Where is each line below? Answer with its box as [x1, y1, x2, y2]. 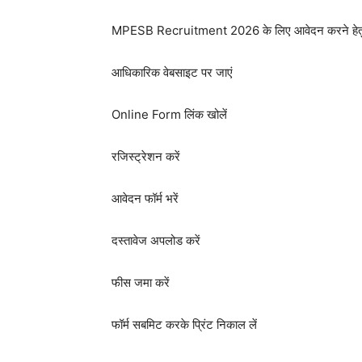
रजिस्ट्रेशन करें [112, 149, 180, 165]
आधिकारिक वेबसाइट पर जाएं [112, 65, 233, 81]
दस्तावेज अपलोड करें [112, 233, 200, 249]
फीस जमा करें [112, 275, 170, 291]
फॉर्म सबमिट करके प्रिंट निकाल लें [112, 317, 257, 333]
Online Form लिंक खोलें [112, 107, 227, 123]
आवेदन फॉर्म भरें [112, 191, 179, 207]
